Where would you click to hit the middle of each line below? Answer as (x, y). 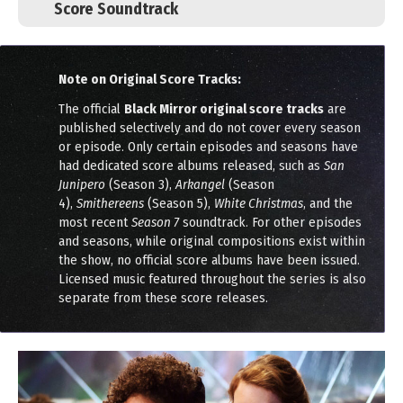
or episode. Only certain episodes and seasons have (208, 146)
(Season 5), (179, 203)
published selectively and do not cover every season (210, 127)
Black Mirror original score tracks (224, 108)
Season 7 (155, 222)
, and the (328, 203)
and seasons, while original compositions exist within (212, 241)
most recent (95, 222)
